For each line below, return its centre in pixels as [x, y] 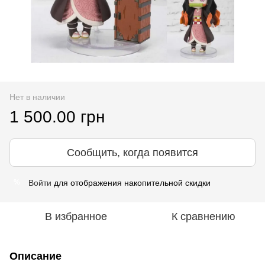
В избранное [76, 216]
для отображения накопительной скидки [131, 182]
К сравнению [203, 216]
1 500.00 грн [57, 117]
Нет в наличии [37, 97]
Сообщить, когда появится [132, 152]
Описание [35, 256]
